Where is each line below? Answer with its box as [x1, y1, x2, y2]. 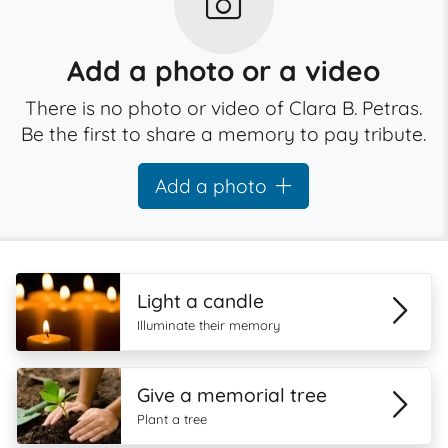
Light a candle [137, 289, 264, 313]
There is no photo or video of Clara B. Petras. [25, 96, 423, 120]
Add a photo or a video [67, 53, 381, 88]
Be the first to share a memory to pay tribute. [21, 122, 427, 146]
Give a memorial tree [136, 383, 327, 407]
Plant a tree [136, 411, 207, 427]
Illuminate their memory [137, 317, 280, 333]
